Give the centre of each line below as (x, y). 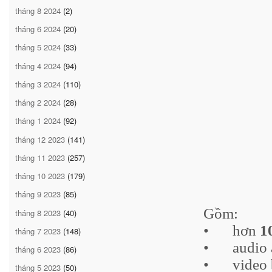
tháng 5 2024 (38, 47)
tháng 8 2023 (38, 212)
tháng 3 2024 (38, 84)
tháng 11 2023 (40, 157)
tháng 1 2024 (38, 121)
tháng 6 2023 (38, 250)
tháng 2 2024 (38, 103)
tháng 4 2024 (38, 66)
